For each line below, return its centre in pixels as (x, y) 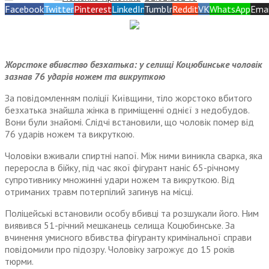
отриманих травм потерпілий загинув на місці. (99, 192)
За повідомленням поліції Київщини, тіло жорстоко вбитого (128, 98)
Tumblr (158, 9)
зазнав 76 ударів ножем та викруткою (85, 77)
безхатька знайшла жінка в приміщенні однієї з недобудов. (127, 110)
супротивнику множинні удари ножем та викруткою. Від (120, 180)
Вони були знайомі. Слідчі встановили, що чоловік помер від (129, 122)
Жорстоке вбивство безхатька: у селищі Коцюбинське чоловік (134, 65)
